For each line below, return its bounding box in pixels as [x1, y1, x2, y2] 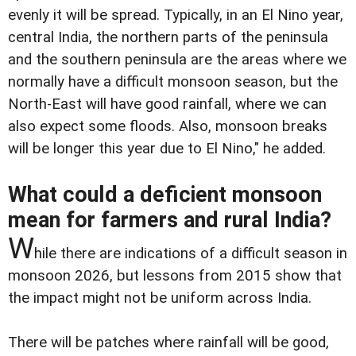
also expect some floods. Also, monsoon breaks [8, 117, 327, 135]
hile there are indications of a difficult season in [34, 244, 347, 262]
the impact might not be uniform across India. [8, 288, 311, 307]
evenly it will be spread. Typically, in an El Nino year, [8, 6, 343, 24]
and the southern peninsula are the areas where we [8, 50, 346, 68]
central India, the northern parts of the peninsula [8, 28, 328, 46]
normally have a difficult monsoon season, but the [8, 72, 338, 91]
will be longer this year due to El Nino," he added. [8, 139, 326, 157]
